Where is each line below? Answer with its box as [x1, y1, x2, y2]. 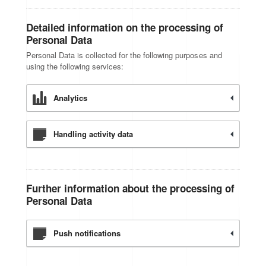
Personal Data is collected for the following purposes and [26, 49, 222, 61]
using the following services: [26, 61, 124, 72]
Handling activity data [53, 128, 134, 140]
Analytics [53, 92, 88, 103]
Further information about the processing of [26, 181, 235, 195]
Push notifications [53, 227, 121, 239]
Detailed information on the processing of [26, 20, 224, 34]
